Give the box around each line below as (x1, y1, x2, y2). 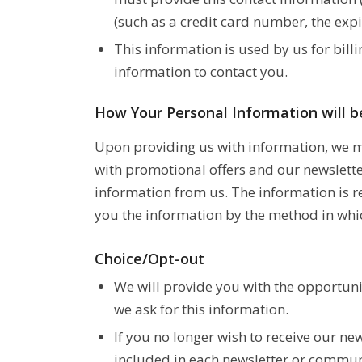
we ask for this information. (114, 299, 289, 318)
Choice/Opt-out (95, 248, 205, 268)
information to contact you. (114, 62, 288, 82)
